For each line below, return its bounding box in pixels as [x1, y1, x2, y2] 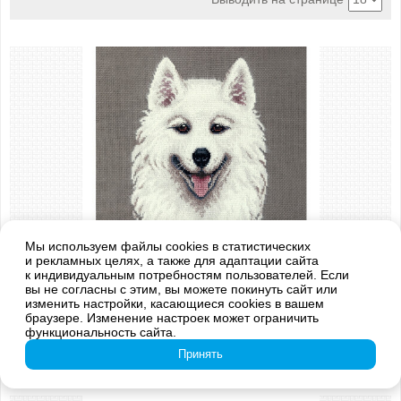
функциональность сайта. [25, 324, 176, 339]
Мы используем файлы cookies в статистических [25, 238, 311, 253]
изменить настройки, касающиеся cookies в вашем [25, 295, 324, 311]
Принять [178, 347, 223, 362]
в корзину [226, 330, 291, 346]
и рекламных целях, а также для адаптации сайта [25, 252, 319, 268]
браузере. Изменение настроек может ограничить [25, 310, 319, 325]
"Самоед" [168, 299, 233, 314]
